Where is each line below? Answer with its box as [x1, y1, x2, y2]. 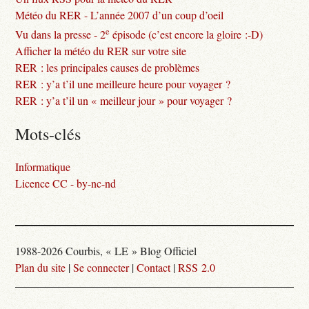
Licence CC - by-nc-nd [15, 175, 117, 190]
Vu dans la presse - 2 [15, 26, 106, 41]
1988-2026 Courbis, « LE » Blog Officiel [15, 243, 197, 258]
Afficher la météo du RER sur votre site [15, 43, 187, 58]
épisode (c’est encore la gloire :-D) [110, 26, 263, 41]
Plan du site [15, 259, 66, 275]
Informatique [15, 159, 71, 174]
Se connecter [73, 259, 130, 275]
